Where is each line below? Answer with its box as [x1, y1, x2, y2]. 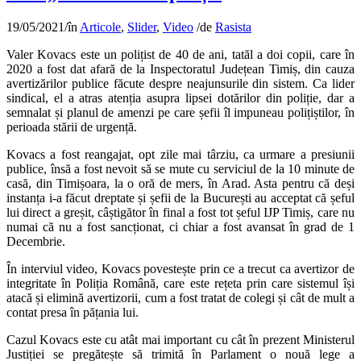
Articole [80, 20, 121, 35]
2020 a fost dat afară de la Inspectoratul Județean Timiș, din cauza [6, 62, 355, 77]
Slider [127, 20, 156, 35]
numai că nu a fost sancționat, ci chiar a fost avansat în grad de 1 [6, 220, 355, 234]
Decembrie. [6, 234, 65, 249]
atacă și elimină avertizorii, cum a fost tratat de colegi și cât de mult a [6, 291, 355, 305]
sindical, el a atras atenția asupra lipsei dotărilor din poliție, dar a [6, 91, 355, 106]
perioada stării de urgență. [6, 120, 137, 135]
